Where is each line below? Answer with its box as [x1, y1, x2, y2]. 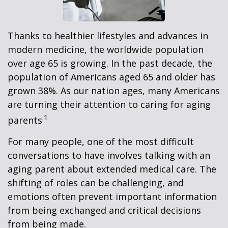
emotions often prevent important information [8, 190, 217, 203]
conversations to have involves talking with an [8, 149, 210, 161]
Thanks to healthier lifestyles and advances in [8, 30, 208, 42]
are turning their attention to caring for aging [8, 98, 211, 110]
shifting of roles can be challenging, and [8, 177, 184, 189]
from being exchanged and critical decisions [8, 204, 201, 216]
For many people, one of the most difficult [8, 135, 194, 148]
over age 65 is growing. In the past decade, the [8, 57, 212, 69]
